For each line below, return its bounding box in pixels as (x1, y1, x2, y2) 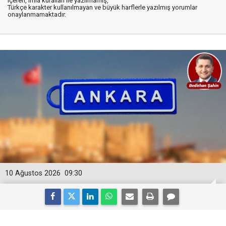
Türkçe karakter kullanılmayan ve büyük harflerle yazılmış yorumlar (8, 4, 197, 11)
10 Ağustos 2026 (5, 169, 61, 178)
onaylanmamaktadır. (8, 11, 66, 18)
